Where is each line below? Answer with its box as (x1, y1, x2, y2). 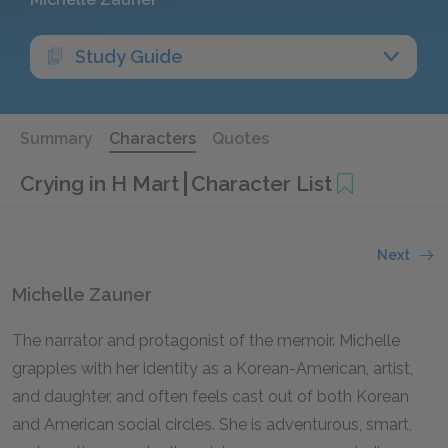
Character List (191, 170, 332, 196)
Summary (20, 129, 93, 148)
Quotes (212, 129, 269, 148)
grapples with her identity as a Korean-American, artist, (12, 359, 413, 378)
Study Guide (75, 46, 183, 67)
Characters (109, 129, 196, 148)
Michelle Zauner (12, 284, 152, 305)
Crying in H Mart (20, 170, 184, 196)
